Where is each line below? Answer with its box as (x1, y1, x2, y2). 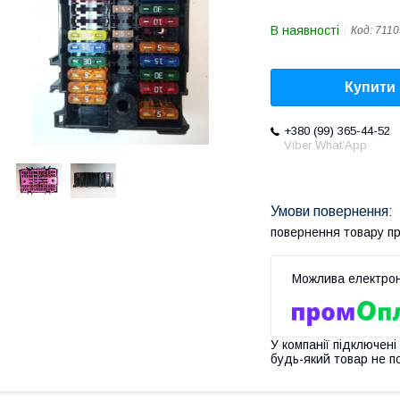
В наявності (271, 23, 339, 37)
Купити (345, 79, 396, 96)
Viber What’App (284, 138, 367, 153)
